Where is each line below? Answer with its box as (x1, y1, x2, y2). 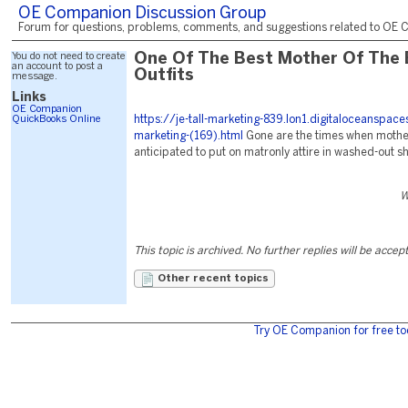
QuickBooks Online (12, 115, 101, 124)
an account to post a (12, 62, 103, 71)
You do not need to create (12, 52, 126, 61)
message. (12, 72, 57, 81)
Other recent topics (155, 274, 269, 283)
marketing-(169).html (134, 131, 243, 141)
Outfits (134, 68, 194, 84)
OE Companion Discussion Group (18, 6, 266, 22)
